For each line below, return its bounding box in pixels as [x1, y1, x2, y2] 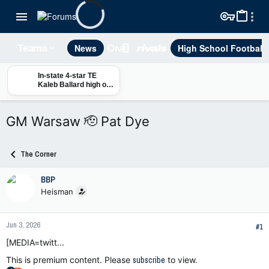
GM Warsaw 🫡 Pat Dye [6, 113, 150, 129]
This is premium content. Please [6, 255, 133, 265]
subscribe [133, 255, 165, 265]
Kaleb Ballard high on [38, 80, 110, 89]
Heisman [41, 187, 73, 196]
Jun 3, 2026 [6, 220, 40, 230]
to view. [165, 255, 198, 265]
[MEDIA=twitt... [6, 237, 64, 247]
